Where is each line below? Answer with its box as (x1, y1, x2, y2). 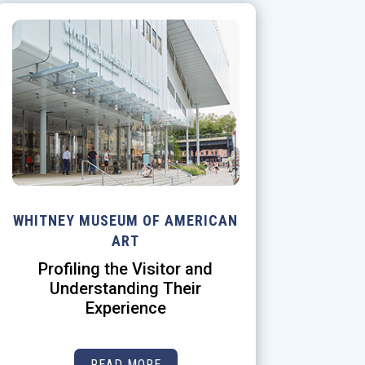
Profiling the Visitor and (38, 259, 213, 279)
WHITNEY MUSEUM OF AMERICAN (13, 212, 239, 230)
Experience (85, 298, 166, 319)
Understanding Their (50, 279, 202, 299)
